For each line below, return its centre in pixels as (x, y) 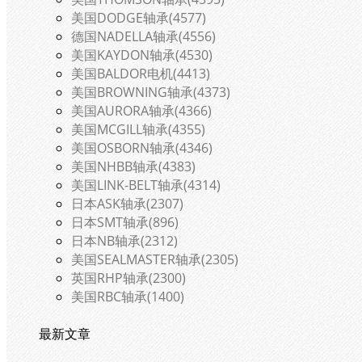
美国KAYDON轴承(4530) (142, 55)
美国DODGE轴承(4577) (139, 18)
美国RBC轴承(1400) (128, 297)
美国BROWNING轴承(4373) (151, 93)
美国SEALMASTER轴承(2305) (155, 260)
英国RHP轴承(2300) (128, 278)
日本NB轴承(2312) (124, 241)
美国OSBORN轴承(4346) (142, 148)
